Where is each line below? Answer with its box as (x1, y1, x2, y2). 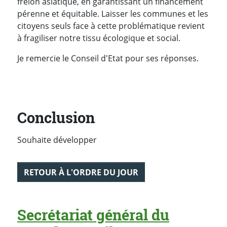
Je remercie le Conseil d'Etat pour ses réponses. (17, 52, 199, 64)
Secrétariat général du (17, 205, 169, 224)
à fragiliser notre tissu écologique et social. (17, 32, 180, 44)
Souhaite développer (17, 134, 97, 146)
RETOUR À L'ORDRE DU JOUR (24, 166, 138, 178)
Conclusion (17, 107, 95, 127)
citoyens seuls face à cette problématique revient (17, 20, 205, 31)
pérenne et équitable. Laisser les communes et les (17, 8, 208, 19)
